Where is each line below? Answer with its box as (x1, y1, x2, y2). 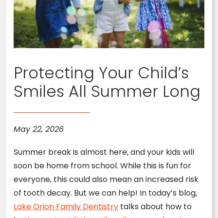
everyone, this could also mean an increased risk (14, 174, 199, 185)
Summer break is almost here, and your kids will (14, 146, 194, 158)
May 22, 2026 (14, 124, 64, 135)
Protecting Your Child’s (14, 62, 189, 84)
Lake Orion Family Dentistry (14, 201, 118, 213)
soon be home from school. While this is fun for (14, 160, 191, 172)
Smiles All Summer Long (14, 80, 200, 103)
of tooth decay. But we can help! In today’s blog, (14, 187, 197, 199)
